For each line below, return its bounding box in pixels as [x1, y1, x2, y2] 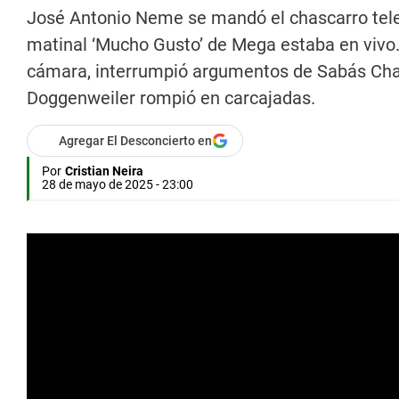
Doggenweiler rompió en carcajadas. [27, 87, 315, 110]
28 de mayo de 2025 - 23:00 [42, 177, 193, 192]
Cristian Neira [65, 164, 143, 179]
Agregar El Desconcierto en [59, 134, 212, 149]
